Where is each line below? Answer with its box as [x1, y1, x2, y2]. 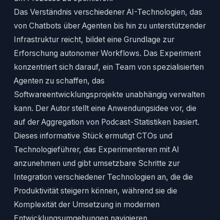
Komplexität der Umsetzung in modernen [14, 200, 160, 210]
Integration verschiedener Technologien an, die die [14, 172, 193, 182]
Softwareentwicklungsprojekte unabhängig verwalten [14, 90, 205, 100]
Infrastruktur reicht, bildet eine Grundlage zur [14, 35, 174, 45]
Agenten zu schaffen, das [14, 76, 105, 86]
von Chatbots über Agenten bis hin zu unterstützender [14, 21, 206, 31]
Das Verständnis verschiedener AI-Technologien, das [14, 7, 202, 17]
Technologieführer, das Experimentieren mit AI [14, 145, 179, 155]
